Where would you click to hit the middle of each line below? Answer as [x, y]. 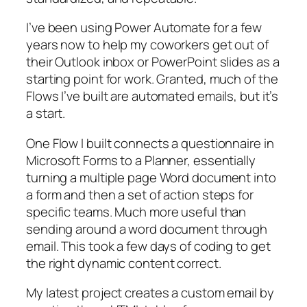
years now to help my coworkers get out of [147, 45]
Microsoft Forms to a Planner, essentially [141, 160]
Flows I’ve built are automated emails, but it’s [152, 96]
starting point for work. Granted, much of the [152, 79]
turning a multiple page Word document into [151, 177]
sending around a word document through [147, 229]
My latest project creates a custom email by [150, 293]
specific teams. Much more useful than [136, 211]
